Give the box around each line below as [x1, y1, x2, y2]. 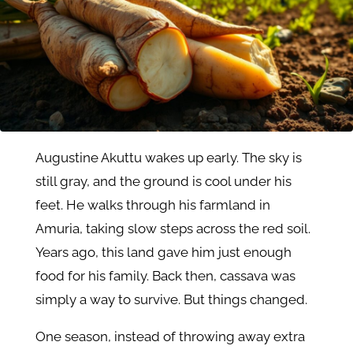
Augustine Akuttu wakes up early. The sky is [35, 150, 302, 166]
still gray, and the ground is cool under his [35, 173, 292, 190]
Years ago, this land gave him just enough [35, 244, 292, 261]
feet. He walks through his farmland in [35, 197, 270, 214]
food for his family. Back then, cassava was [35, 268, 295, 284]
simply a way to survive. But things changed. [35, 292, 307, 308]
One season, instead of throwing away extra [35, 329, 305, 345]
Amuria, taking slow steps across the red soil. [35, 221, 310, 237]
